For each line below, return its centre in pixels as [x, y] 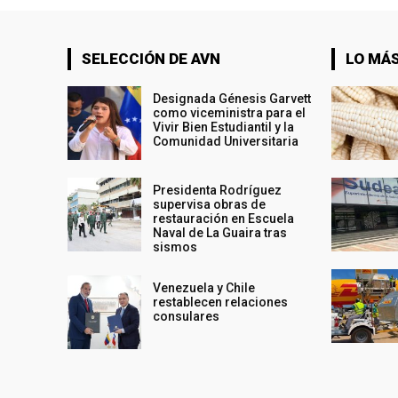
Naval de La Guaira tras [220, 233]
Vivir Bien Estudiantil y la [224, 127]
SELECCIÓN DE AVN [151, 58]
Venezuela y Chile [204, 288]
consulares [187, 317]
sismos [175, 247]
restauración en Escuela [224, 219]
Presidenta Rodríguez [218, 191]
